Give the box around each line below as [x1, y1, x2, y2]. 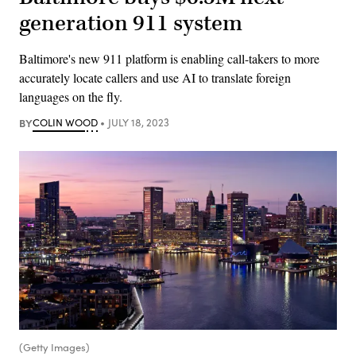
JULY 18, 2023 [107, 114, 169, 130]
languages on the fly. [19, 87, 122, 105]
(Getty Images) [19, 339, 90, 354]
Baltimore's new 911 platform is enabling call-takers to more [19, 49, 319, 67]
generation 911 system [19, 8, 242, 38]
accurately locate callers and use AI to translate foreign [19, 68, 291, 86]
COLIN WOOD [33, 114, 98, 130]
